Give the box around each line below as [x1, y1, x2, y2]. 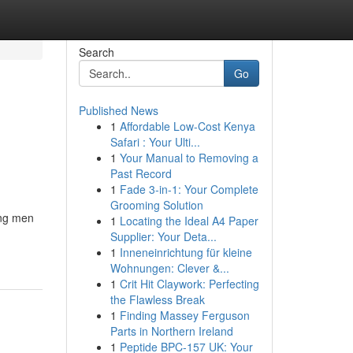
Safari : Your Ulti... [110, 134, 200, 150]
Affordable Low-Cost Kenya [119, 118, 255, 134]
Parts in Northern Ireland [110, 323, 233, 339]
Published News [78, 102, 158, 118]
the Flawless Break [110, 292, 205, 307]
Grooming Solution [110, 197, 203, 213]
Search [78, 44, 114, 60]
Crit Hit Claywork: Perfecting [119, 276, 259, 292]
